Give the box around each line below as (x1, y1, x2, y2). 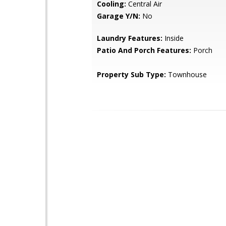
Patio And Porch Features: (97, 45, 191, 55)
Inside (162, 33, 184, 43)
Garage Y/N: (97, 11, 140, 21)
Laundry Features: (97, 33, 162, 43)
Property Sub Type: (97, 70, 166, 79)
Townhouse (166, 70, 207, 79)
